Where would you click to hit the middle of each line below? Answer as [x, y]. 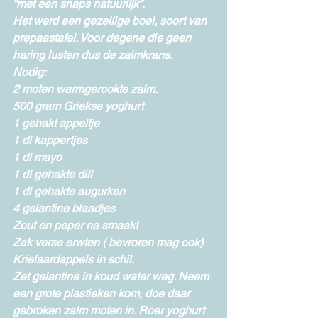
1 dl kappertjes [50, 141]
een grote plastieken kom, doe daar [103, 294]
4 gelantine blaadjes [64, 209]
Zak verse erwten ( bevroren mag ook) [108, 243]
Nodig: [29, 72]
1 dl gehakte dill [53, 175]
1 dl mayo [37, 158]
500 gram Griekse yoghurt [78, 106]
